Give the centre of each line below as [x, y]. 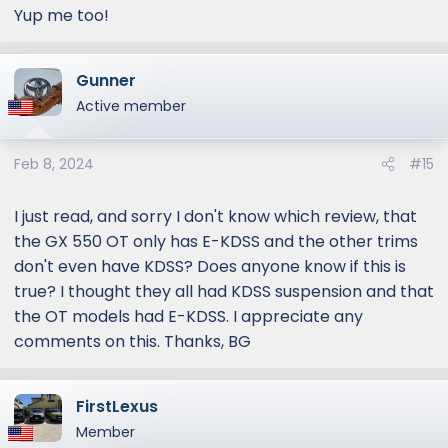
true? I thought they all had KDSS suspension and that [224, 291]
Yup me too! [61, 15]
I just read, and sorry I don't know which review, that [215, 216]
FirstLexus [117, 406]
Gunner [106, 80]
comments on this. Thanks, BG [132, 341]
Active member [131, 105]
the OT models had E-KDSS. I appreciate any [188, 316]
